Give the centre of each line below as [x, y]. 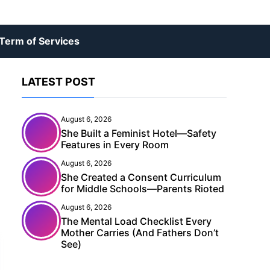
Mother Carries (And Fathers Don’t [140, 233]
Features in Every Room [115, 145]
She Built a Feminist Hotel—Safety [139, 133]
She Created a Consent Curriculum [141, 177]
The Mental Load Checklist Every [136, 221]
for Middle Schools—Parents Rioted [143, 189]
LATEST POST [58, 82]
